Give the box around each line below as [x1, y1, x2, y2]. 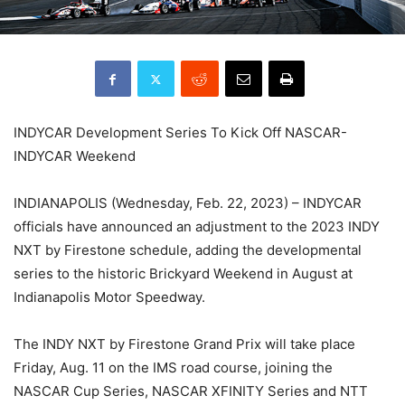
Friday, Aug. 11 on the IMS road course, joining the [14, 359, 333, 376]
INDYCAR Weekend [14, 147, 136, 165]
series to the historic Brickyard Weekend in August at [14, 265, 353, 282]
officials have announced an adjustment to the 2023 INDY [14, 218, 380, 235]
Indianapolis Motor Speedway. [14, 288, 205, 306]
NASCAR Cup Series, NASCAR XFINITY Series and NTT [14, 382, 368, 400]
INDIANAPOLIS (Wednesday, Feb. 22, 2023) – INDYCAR [14, 194, 362, 212]
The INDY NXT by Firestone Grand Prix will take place [14, 335, 355, 353]
